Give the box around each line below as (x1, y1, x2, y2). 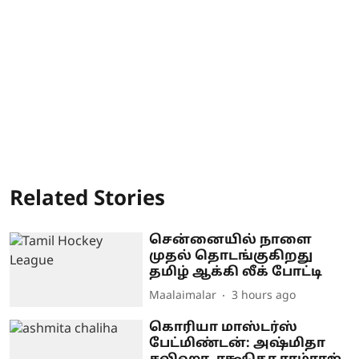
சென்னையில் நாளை (149, 232, 313, 248)
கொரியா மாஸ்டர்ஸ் (149, 320, 298, 337)
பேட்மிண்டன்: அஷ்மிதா (149, 336, 326, 353)
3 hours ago (232, 289, 296, 303)
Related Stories (10, 186, 165, 213)
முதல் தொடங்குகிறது (149, 248, 313, 264)
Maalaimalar (149, 289, 217, 303)
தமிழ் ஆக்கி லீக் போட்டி (149, 264, 323, 280)
